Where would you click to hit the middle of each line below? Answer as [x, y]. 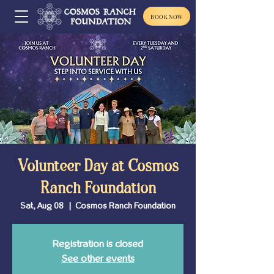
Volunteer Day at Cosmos [98, 167]
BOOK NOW [167, 16]
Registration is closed [98, 244]
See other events [98, 259]
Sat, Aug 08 [42, 206]
